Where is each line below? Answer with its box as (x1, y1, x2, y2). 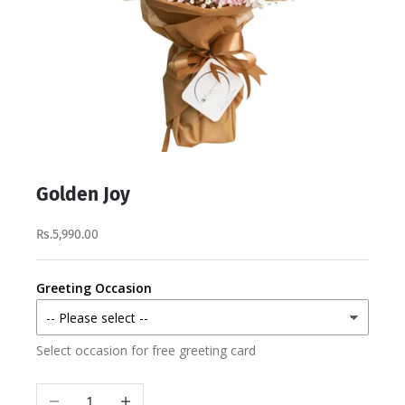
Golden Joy (36, 183, 130, 207)
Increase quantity (107, 386, 209, 402)
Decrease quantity (36, 386, 142, 402)
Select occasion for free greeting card (36, 342, 256, 360)
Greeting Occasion (36, 279, 152, 297)
